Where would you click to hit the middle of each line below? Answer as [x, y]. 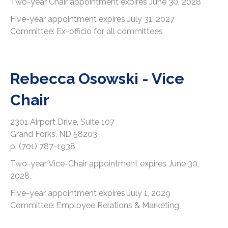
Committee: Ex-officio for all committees [87, 32]
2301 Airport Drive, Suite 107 [62, 122]
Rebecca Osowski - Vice [97, 79]
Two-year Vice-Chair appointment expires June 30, [105, 164]
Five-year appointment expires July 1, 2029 [90, 193]
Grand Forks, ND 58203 [54, 134]
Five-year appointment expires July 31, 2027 [92, 19]
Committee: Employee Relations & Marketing [95, 206]
